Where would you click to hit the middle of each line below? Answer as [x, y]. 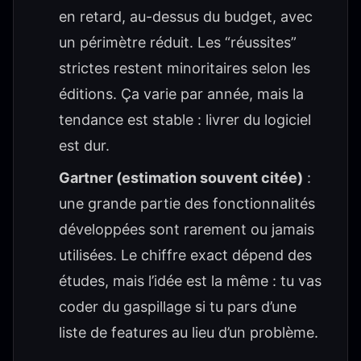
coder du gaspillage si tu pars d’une [178, 307]
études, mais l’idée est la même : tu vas [190, 281]
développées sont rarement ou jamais [187, 229]
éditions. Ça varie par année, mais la [181, 94]
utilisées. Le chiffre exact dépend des [185, 255]
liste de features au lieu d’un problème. [189, 332]
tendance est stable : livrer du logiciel [185, 120]
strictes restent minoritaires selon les [185, 68]
